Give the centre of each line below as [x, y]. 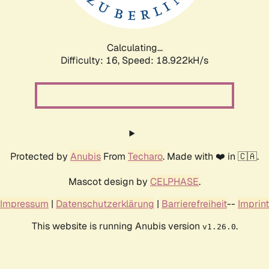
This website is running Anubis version [117, 226]
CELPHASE [174, 181]
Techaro [145, 156]
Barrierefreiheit [194, 204]
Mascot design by [109, 181]
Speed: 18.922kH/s [165, 60]
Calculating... [134, 47]
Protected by [40, 156]
